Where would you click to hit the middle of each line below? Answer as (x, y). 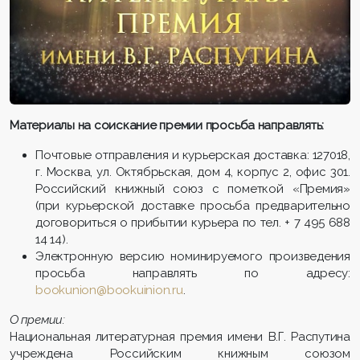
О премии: (37, 319)
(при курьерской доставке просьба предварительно (193, 205)
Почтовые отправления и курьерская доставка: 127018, (193, 155)
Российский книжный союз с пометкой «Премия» (193, 188)
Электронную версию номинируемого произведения (193, 256)
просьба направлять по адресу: (193, 273)
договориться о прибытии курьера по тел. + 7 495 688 (193, 222)
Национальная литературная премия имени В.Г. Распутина (180, 336)
